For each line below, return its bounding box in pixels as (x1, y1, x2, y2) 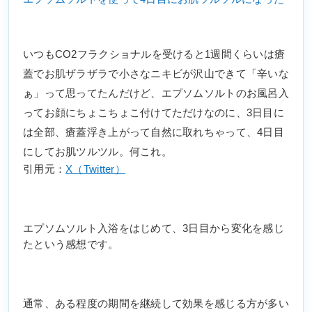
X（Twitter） (65, 164, 125, 175)
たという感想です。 (23, 239, 119, 251)
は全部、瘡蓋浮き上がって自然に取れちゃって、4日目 (23, 127, 284, 139)
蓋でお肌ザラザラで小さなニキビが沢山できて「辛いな (23, 68, 289, 80)
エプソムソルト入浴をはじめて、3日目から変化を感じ (23, 223, 284, 235)
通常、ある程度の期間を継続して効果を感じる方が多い (23, 298, 289, 310)
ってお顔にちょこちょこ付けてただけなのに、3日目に (23, 107, 284, 119)
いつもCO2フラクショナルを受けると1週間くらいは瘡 (23, 49, 286, 61)
